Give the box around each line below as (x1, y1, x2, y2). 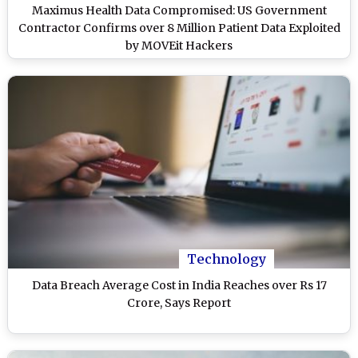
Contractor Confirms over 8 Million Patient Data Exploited (18, 20, 340, 35)
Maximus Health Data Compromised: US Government (31, 2, 327, 18)
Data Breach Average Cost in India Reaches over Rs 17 (31, 277, 327, 292)
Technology (187, 250, 266, 267)
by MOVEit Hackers (125, 38, 233, 53)
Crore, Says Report (127, 295, 231, 310)
